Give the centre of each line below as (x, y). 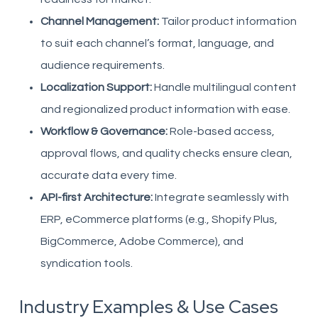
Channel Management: (99, 21)
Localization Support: (96, 87)
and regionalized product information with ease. (165, 109)
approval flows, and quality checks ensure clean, (166, 153)
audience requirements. (102, 65)
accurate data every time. (108, 175)
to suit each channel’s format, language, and (157, 43)
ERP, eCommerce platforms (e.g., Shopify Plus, (159, 219)
